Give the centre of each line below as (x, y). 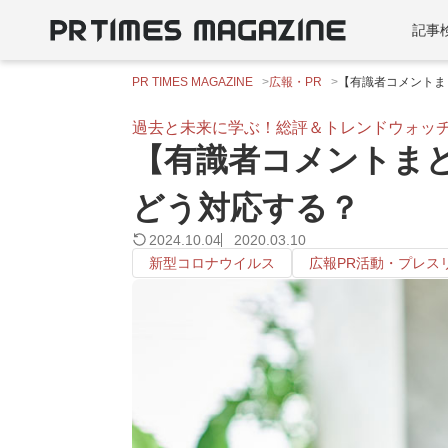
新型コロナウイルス (212, 263)
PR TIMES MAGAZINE (192, 82)
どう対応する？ (246, 208)
